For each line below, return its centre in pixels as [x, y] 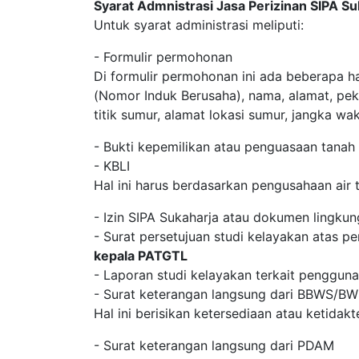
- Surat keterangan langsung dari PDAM [214, 345]
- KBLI [112, 166]
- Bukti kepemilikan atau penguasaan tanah [224, 147]
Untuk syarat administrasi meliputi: [199, 25]
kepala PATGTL [141, 256]
